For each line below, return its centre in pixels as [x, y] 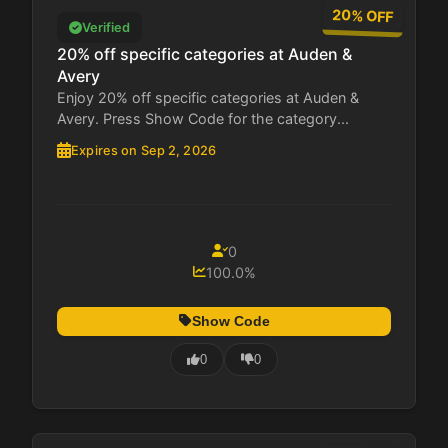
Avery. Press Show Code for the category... [203, 118]
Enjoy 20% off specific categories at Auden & [208, 97]
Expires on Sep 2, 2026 [143, 150]
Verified [106, 28]
